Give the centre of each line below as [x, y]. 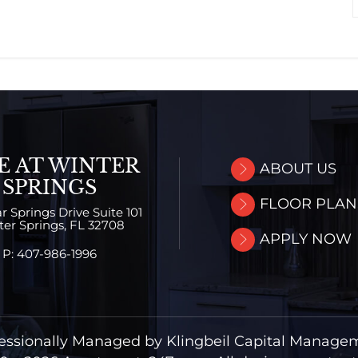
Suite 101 [117, 213]
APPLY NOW [306, 239]
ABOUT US [298, 168]
